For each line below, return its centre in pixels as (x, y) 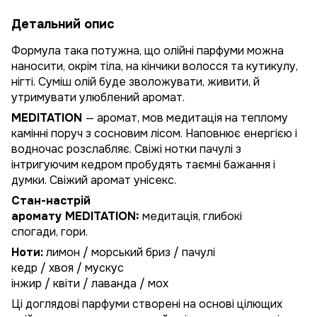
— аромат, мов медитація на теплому (187, 118)
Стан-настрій (51, 201)
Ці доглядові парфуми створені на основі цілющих (147, 304)
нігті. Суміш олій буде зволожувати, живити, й (136, 82)
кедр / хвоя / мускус (68, 268)
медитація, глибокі (191, 216)
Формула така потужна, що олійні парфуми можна (148, 51)
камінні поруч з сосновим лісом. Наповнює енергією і (154, 133)
